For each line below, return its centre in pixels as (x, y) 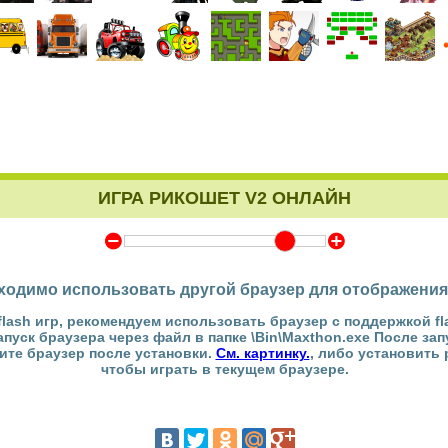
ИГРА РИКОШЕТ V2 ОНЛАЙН (224, 198)
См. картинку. (262, 353)
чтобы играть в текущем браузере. (224, 369)
